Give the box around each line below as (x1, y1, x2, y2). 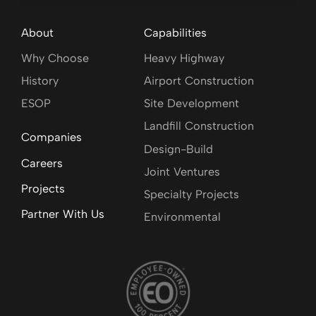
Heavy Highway (144, 51, 225, 66)
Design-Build (144, 142, 214, 156)
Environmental (144, 209, 221, 224)
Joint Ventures (144, 164, 221, 178)
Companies (21, 130, 82, 145)
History (21, 74, 59, 88)
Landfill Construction (144, 119, 255, 133)
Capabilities (144, 26, 207, 40)
